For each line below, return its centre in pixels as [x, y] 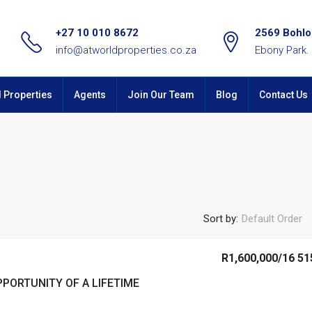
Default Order [272, 219]
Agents [90, 95]
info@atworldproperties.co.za [126, 50]
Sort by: [221, 218]
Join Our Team [161, 95]
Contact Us [283, 95]
